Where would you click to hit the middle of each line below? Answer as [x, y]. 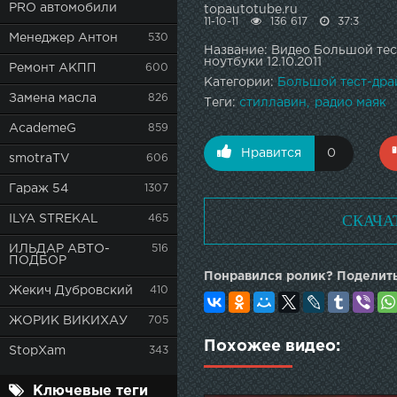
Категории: [241, 83]
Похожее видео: [272, 347]
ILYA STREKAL [54, 219]
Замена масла [53, 98]
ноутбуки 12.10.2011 [263, 62]
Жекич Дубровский [71, 291]
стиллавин [273, 103]
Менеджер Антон [63, 38]
